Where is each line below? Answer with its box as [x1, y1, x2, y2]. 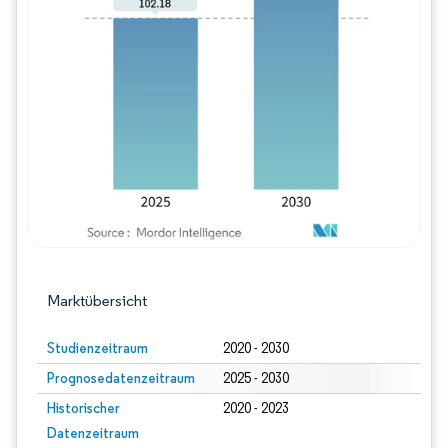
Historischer [47, 399, 120, 417]
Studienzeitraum [47, 339, 148, 357]
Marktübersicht [47, 291, 147, 310]
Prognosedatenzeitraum [47, 369, 195, 387]
